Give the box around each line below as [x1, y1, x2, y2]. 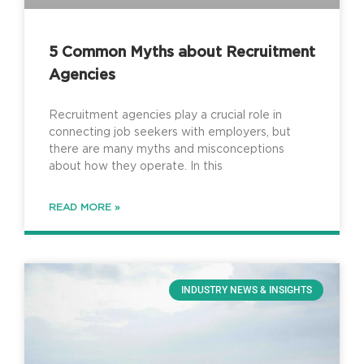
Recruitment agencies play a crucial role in [49, 109, 282, 121]
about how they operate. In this [49, 160, 223, 172]
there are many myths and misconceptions [49, 143, 284, 155]
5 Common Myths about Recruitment [49, 45, 315, 60]
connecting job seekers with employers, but [49, 126, 291, 138]
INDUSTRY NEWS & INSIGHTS [180, 284, 312, 296]
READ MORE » [49, 201, 120, 212]
